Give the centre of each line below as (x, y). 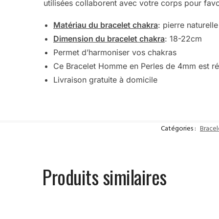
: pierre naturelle (188, 25)
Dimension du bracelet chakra (109, 38)
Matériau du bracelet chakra (105, 25)
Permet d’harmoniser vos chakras (115, 52)
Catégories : (179, 129)
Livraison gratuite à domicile (105, 79)
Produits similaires (105, 176)
